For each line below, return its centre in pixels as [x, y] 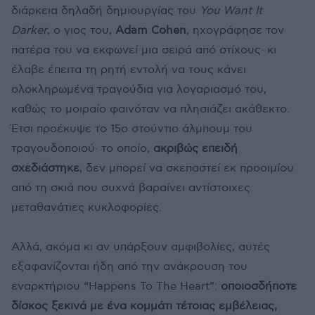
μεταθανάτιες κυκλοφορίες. [86, 208]
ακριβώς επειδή [194, 149]
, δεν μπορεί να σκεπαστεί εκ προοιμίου [187, 169]
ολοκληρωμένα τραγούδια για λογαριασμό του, [139, 90]
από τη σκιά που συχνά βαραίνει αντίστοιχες [131, 188]
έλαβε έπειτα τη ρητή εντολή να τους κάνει [129, 70]
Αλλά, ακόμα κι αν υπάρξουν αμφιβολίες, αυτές [141, 247]
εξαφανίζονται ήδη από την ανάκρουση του [129, 267]
